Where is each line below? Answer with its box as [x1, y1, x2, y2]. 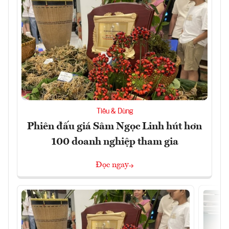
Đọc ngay [96, 161, 129, 170]
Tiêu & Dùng [96, 108, 133, 116]
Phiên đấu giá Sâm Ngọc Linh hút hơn [27, 122, 202, 132]
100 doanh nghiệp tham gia [51, 137, 178, 148]
